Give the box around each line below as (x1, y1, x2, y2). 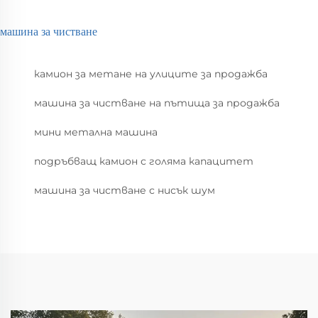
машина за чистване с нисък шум (34, 184, 215, 197)
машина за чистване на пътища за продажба (34, 97, 280, 110)
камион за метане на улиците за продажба (34, 67, 268, 81)
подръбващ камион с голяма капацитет (34, 155, 253, 168)
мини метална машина (34, 126, 158, 139)
